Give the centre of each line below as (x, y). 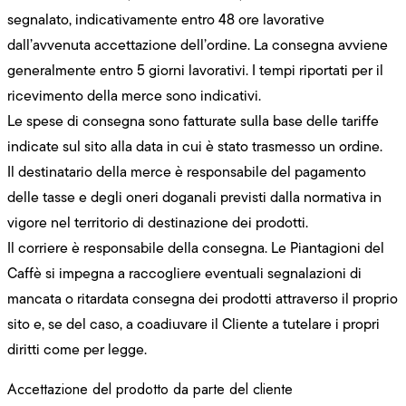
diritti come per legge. (77, 349)
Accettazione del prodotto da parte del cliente (150, 389)
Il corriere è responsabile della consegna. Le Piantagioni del (196, 247)
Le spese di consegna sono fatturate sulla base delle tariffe (193, 121)
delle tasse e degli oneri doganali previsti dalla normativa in (194, 197)
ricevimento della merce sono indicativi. (134, 95)
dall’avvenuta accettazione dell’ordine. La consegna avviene (198, 44)
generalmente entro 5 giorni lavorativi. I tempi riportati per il (195, 70)
